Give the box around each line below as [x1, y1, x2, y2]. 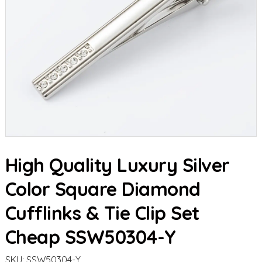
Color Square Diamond [5, 177, 201, 201]
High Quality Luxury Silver [5, 153, 230, 177]
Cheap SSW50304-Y [5, 225, 176, 249]
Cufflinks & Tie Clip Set [5, 201, 199, 225]
